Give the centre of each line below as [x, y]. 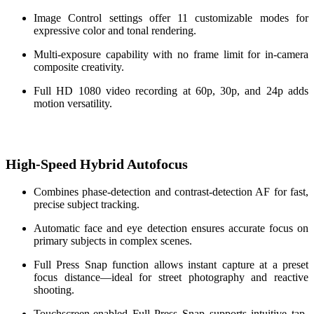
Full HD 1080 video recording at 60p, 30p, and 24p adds [171, 90]
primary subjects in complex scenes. [113, 241]
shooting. [54, 290]
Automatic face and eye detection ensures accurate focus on [171, 228]
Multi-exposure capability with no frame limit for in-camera [171, 54]
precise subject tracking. [87, 205]
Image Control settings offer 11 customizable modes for [171, 18]
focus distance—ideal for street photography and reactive [171, 278]
